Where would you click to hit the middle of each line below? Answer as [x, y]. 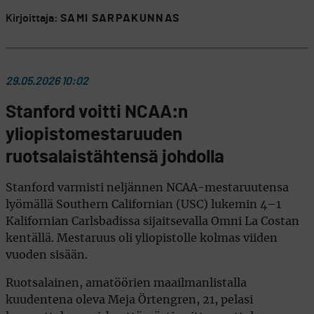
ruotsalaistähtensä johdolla [115, 157]
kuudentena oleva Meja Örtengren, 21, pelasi [129, 300]
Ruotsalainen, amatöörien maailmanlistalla [126, 283]
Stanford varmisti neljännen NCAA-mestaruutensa [147, 187]
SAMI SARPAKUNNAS [120, 18]
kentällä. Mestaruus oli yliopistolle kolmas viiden [142, 238]
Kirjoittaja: [33, 18]
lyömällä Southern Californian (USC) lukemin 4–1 [143, 204]
